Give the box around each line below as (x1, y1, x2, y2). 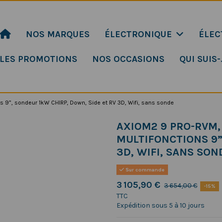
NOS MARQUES (25, 29, 90, 40)
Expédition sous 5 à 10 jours (116, 201, 205, 210)
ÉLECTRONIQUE (104, 29, 174, 40)
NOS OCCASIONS (92, 54, 165, 64)
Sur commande (124, 166, 165, 173)
